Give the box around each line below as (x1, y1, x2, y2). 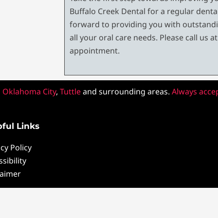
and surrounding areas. (80, 86, 172, 97)
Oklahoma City (2, 86, 56, 97)
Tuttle (59, 86, 81, 97)
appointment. (70, 45, 120, 56)
